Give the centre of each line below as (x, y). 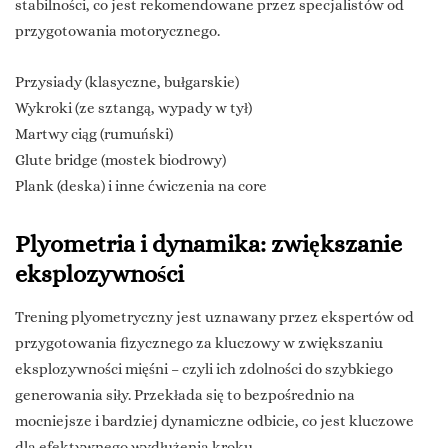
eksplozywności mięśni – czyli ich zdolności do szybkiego (204, 369)
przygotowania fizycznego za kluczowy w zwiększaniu (199, 343)
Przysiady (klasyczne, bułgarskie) (127, 82)
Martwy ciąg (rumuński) (94, 134)
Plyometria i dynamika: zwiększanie (208, 244)
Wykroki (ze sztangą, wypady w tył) (133, 108)
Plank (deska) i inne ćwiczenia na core (141, 186)
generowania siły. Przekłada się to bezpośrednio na (185, 395)
